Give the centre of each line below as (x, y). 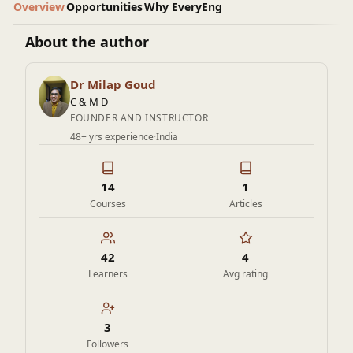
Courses (108, 204)
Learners (108, 274)
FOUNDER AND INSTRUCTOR (139, 118)
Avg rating (245, 274)
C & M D (89, 102)
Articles (245, 204)
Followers (108, 344)
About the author (87, 42)
